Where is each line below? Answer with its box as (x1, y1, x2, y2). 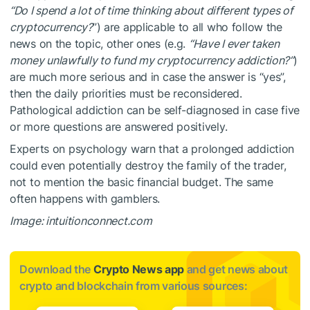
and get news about (184, 262, 288, 276)
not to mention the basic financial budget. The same (10, 174, 273, 189)
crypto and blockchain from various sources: (19, 278, 248, 293)
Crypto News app (93, 262, 185, 276)
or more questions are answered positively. (10, 119, 228, 134)
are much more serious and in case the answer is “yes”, (10, 69, 286, 84)
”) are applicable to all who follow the (92, 19, 282, 34)
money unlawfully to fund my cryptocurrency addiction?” (10, 53, 293, 67)
